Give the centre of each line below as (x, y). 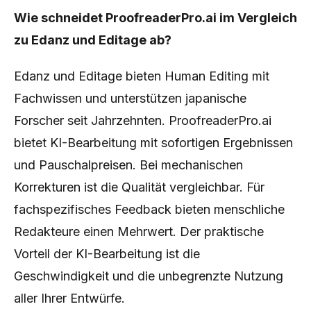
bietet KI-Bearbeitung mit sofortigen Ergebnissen (153, 143)
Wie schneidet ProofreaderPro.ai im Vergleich (155, 18)
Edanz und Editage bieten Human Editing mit (142, 76)
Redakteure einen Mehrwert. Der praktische (139, 232)
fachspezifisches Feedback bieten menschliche (149, 209)
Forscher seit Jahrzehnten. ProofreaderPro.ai (143, 120)
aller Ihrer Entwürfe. (69, 298)
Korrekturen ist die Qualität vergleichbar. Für (139, 187)
